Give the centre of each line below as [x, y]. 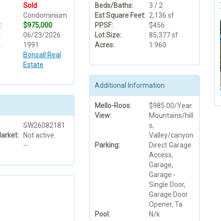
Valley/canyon [171, 135]
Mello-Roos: [113, 105]
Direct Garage [170, 145]
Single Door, [167, 184]
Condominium [45, 15]
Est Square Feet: [120, 15]
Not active [38, 135]
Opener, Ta [166, 204]
